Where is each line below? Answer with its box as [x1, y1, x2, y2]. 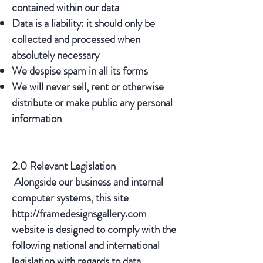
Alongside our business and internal [12, 174, 163, 190]
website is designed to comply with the [12, 221, 176, 237]
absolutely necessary [12, 47, 99, 63]
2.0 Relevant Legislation [12, 158, 116, 174]
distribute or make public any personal [12, 95, 173, 110]
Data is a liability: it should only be [12, 15, 155, 31]
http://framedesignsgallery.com [12, 205, 147, 221]
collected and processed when [12, 31, 140, 47]
